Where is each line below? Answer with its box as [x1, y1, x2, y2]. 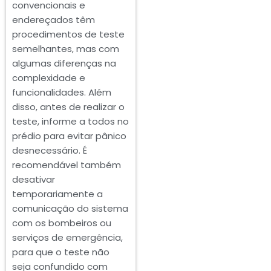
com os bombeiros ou [12, 216, 111, 229]
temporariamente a [12, 187, 103, 200]
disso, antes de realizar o [12, 100, 125, 113]
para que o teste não [12, 245, 109, 258]
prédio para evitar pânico [12, 129, 126, 142]
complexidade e [12, 71, 85, 84]
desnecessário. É [12, 143, 87, 157]
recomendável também [12, 158, 121, 171]
